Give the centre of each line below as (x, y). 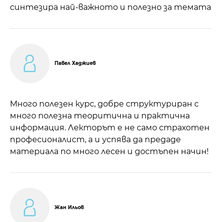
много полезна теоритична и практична (100, 115)
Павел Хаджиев (75, 63)
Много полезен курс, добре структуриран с (104, 104)
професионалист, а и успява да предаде (95, 139)
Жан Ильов (69, 207)
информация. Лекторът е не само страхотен (110, 127)
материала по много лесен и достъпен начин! (109, 151)
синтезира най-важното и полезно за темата (111, 7)
